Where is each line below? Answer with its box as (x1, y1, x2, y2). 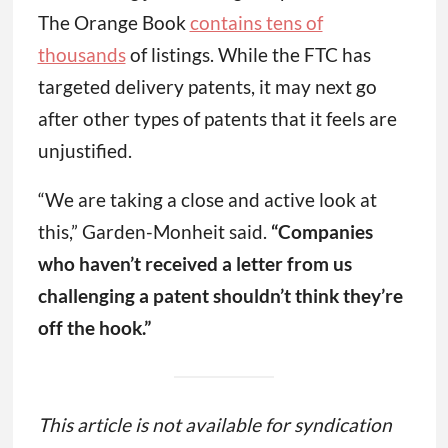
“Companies (270, 220, 373, 244)
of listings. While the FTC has (125, 43, 371, 67)
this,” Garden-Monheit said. (37, 220, 271, 244)
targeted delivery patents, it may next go (37, 75, 377, 99)
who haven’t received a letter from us (37, 252, 352, 276)
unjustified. (37, 139, 132, 163)
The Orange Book (37, 11, 190, 35)
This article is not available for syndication (37, 413, 392, 437)
